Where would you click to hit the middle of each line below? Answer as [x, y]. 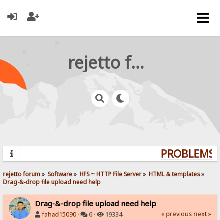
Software [60, 174]
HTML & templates [175, 174]
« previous [176, 214]
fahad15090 [59, 214]
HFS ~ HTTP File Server [111, 174]
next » [202, 214]
